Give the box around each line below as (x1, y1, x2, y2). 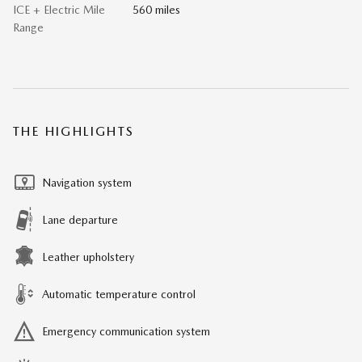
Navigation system (42, 175, 132, 189)
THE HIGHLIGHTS (13, 123, 135, 139)
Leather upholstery (42, 250, 134, 263)
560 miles (132, 2, 180, 16)
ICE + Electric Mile (13, 2, 105, 16)
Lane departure (42, 213, 118, 226)
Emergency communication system (42, 324, 210, 338)
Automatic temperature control (42, 287, 196, 301)
